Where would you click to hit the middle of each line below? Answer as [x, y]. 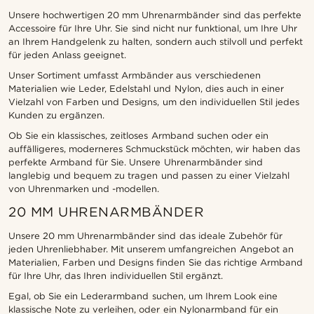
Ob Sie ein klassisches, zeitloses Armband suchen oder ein [138, 135]
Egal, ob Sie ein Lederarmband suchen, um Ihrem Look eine [143, 296]
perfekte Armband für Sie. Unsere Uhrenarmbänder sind [136, 162]
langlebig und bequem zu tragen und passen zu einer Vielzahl [149, 175]
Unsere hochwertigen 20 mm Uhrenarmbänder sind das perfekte [155, 15]
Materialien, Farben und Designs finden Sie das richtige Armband [156, 262]
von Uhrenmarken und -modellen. [84, 189]
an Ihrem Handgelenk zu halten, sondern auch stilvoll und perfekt [156, 41]
